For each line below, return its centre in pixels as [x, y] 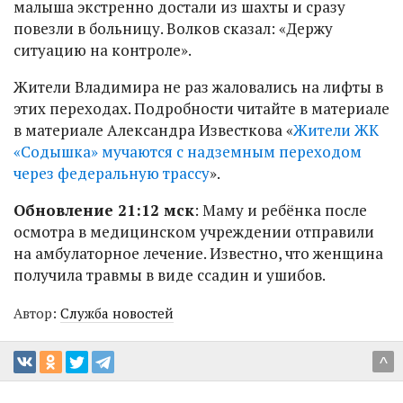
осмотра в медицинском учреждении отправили [194, 232]
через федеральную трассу [112, 174]
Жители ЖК [336, 130]
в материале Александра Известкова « [153, 130]
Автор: [37, 313]
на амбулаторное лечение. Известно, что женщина [198, 254]
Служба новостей [117, 313]
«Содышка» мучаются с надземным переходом [188, 152]
